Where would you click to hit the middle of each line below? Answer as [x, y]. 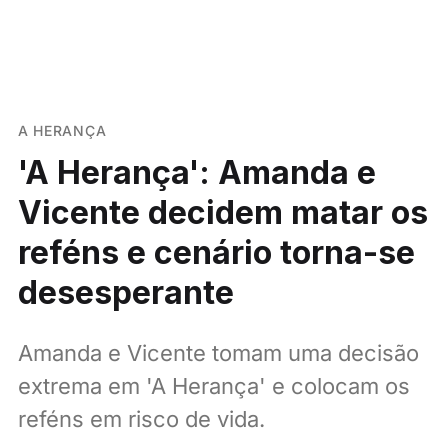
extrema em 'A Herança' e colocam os [213, 385]
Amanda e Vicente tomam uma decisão [218, 352]
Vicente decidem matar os [222, 212]
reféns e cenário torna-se [216, 252]
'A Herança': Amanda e [196, 172]
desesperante [125, 292]
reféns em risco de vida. [141, 418]
